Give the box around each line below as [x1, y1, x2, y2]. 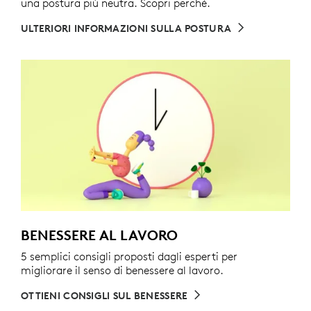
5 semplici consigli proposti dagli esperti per [21, 249, 237, 264]
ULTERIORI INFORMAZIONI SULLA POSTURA [21, 22, 232, 35]
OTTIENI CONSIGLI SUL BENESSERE [21, 289, 188, 303]
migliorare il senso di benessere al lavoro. [21, 263, 224, 278]
